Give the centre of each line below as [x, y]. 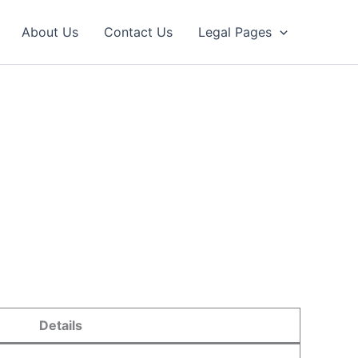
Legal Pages [235, 32]
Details [60, 325]
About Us [50, 32]
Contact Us [139, 32]
